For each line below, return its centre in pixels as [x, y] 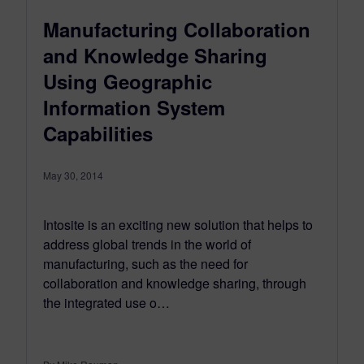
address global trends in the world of [147, 244]
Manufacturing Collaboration [177, 29]
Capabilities [98, 133]
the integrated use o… [106, 302]
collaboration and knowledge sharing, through [175, 283]
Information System [134, 107]
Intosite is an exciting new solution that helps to [178, 224]
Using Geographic [128, 81]
